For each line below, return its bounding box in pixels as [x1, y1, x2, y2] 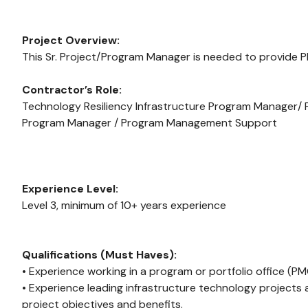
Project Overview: [22, 33, 120, 47]
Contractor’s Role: [22, 82, 122, 97]
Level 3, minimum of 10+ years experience [22, 198, 226, 212]
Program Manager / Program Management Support [22, 115, 277, 130]
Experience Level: [22, 181, 118, 196]
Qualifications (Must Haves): [22, 247, 177, 262]
